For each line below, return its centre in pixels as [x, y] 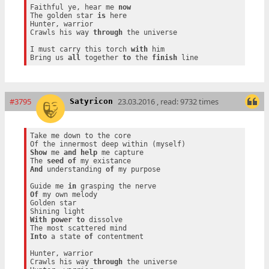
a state [65, 237]
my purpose [137, 170]
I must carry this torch [80, 50]
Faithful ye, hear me [74, 8]
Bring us [49, 58]
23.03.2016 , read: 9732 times [168, 102]
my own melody [68, 195]
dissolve [103, 220]
